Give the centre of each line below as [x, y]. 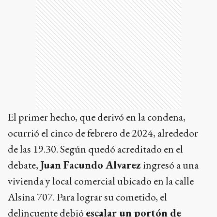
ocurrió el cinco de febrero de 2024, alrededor [103, 133]
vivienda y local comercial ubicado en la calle [101, 181]
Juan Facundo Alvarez [91, 165]
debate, [24, 165]
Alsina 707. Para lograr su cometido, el [87, 197]
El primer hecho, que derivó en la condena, [97, 117]
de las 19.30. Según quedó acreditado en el [95, 149]
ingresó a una [170, 165]
